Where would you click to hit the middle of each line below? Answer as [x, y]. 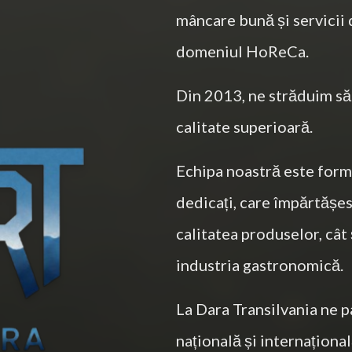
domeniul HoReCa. [242, 51]
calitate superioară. [244, 126]
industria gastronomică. [260, 265]
